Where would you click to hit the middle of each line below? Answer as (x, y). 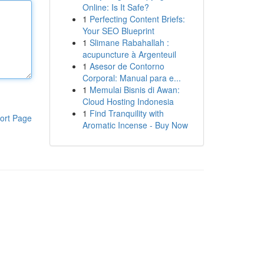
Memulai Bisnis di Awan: (134, 90)
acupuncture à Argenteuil (129, 54)
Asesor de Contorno (127, 66)
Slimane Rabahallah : (129, 42)
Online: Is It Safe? (115, 7)
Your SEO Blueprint (118, 31)
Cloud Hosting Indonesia (128, 101)
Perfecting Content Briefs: (137, 19)
